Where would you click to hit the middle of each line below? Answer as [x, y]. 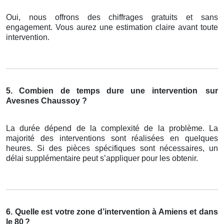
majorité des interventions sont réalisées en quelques [112, 138]
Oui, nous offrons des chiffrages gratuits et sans [112, 17]
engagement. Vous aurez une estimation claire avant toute [112, 27]
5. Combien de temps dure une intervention [102, 91]
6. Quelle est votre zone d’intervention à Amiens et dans [112, 212]
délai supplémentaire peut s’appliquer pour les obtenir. [102, 158]
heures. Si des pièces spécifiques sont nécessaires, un [112, 148]
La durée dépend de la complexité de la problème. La [112, 128]
